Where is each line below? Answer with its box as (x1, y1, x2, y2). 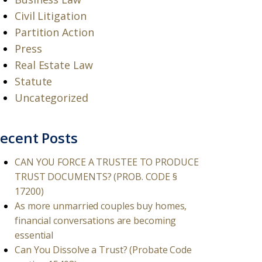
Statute (15, 74, 53, 88)
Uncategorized (15, 91, 88, 105)
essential (15, 229, 54, 242)
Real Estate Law (15, 58, 93, 72)
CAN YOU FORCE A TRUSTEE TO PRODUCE (15, 156, 199, 168)
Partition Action (15, 25, 94, 39)
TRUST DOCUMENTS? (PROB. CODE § (15, 170, 177, 183)
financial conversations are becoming (15, 214, 177, 227)
